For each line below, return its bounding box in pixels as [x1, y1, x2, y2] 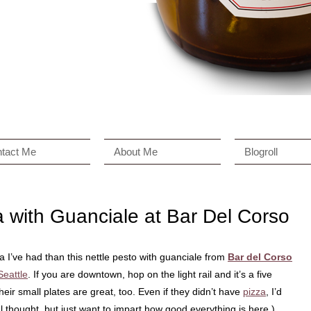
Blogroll [244, 146, 278, 158]
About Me [114, 146, 158, 158]
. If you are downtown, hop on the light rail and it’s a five [28, 269, 272, 280]
